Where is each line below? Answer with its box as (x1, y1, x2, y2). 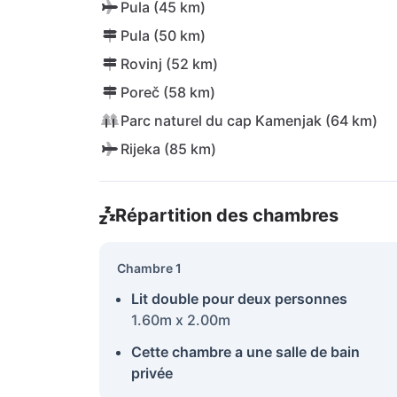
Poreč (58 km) (121, 83, 215, 101)
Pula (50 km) (121, 27, 206, 44)
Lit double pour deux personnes (131, 290, 347, 307)
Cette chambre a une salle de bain (131, 343, 360, 361)
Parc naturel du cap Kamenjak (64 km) (121, 112, 378, 129)
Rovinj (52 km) (121, 55, 218, 73)
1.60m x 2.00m (131, 311, 230, 329)
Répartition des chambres (114, 205, 339, 226)
